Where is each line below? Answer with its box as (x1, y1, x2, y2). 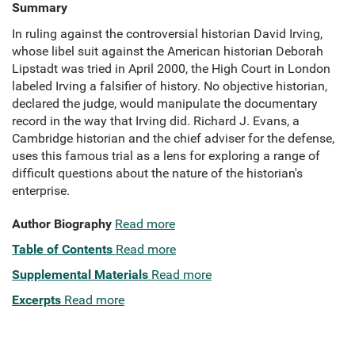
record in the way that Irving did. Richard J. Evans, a (12, 113, 300, 129)
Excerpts (12, 292, 61, 308)
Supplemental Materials (12, 267, 148, 283)
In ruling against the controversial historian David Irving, (12, 26, 323, 42)
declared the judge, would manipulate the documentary (12, 96, 318, 112)
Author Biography (12, 216, 112, 232)
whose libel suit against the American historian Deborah (12, 44, 323, 59)
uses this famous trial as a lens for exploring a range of (12, 148, 320, 164)
